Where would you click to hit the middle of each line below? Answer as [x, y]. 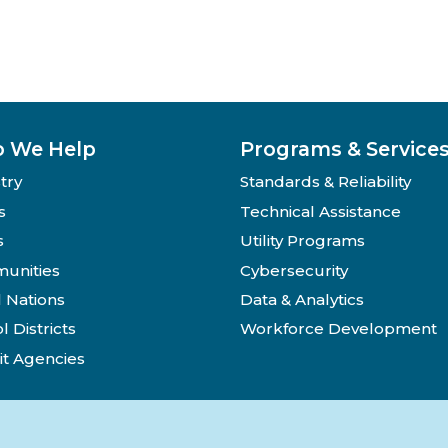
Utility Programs [302, 241]
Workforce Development [338, 329]
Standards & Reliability [325, 182]
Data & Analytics [302, 300]
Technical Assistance [320, 211]
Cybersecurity [294, 270]
